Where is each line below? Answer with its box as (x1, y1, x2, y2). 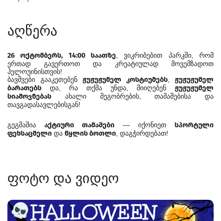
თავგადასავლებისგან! (7, 101, 80, 109)
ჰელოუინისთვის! (7, 68, 62, 76)
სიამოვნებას (7, 92, 51, 101)
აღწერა (7, 23, 57, 39)
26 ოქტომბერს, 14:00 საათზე (7, 51, 116, 60)
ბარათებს (7, 84, 41, 93)
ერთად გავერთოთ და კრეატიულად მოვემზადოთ (7, 60, 214, 68)
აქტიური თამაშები (44, 121, 114, 130)
